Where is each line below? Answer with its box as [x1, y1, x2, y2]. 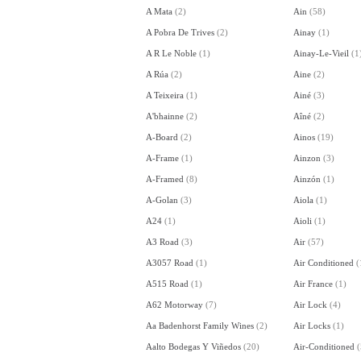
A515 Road [145, 278, 189, 288]
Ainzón [293, 173, 321, 184]
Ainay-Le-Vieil [293, 48, 349, 58]
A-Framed [145, 173, 184, 184]
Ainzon [293, 152, 321, 163]
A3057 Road [145, 257, 193, 268]
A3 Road [145, 236, 179, 247]
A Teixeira [145, 89, 184, 100]
